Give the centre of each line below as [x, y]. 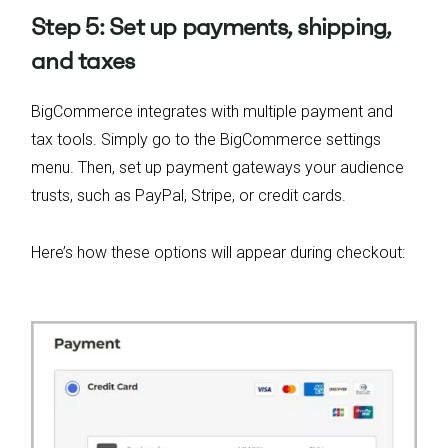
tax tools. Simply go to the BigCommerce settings [206, 140]
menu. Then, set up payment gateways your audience [217, 168]
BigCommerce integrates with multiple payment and [212, 112]
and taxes [83, 61]
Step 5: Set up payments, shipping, [211, 27]
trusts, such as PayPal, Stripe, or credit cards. [190, 196]
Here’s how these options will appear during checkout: [218, 253]
